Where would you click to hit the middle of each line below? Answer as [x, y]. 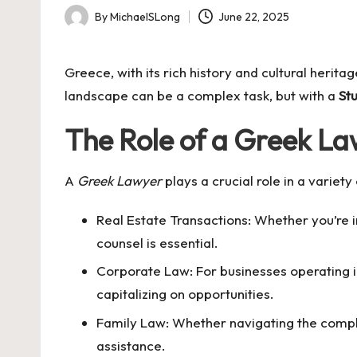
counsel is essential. [157, 243]
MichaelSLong [145, 16]
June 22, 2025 [254, 16]
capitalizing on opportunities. [185, 294]
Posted [82, 25]
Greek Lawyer [120, 180]
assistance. [131, 345]
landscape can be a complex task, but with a [202, 95]
